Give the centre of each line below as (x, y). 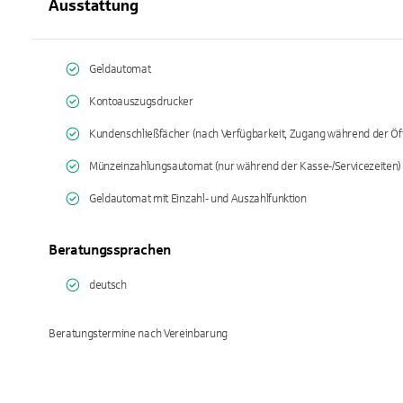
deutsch (108, 285)
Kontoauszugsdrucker (141, 102)
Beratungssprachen (110, 250)
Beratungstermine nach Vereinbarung (138, 334)
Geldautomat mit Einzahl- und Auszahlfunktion (198, 199)
